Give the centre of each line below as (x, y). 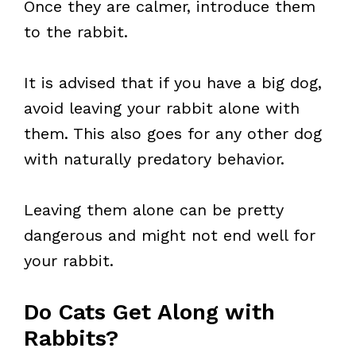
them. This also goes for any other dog (173, 133)
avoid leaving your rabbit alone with (162, 108)
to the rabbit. (76, 32)
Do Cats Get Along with (149, 312)
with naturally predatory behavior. (154, 159)
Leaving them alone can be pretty (154, 210)
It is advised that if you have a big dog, (173, 83)
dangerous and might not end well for (170, 235)
